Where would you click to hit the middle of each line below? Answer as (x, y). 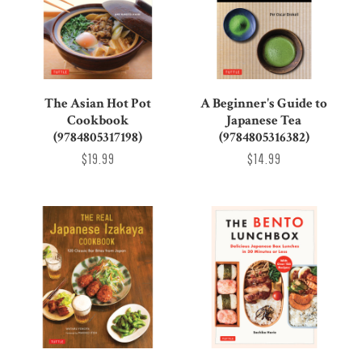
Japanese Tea (264, 120)
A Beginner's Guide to (264, 103)
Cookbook (98, 120)
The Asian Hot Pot (98, 103)
